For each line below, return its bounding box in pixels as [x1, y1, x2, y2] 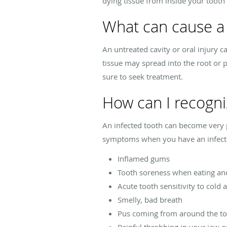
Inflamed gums [118, 154, 170, 164]
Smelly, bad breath [118, 195, 182, 205]
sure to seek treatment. [102, 71, 183, 82]
